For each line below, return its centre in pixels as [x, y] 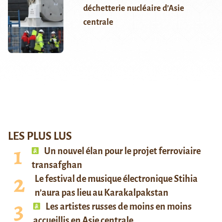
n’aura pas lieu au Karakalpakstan [102, 193]
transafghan [57, 165]
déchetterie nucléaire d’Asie [134, 9]
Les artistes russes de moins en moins [118, 207]
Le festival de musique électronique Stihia [116, 179]
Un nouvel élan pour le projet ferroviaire [122, 151]
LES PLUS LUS [40, 137]
